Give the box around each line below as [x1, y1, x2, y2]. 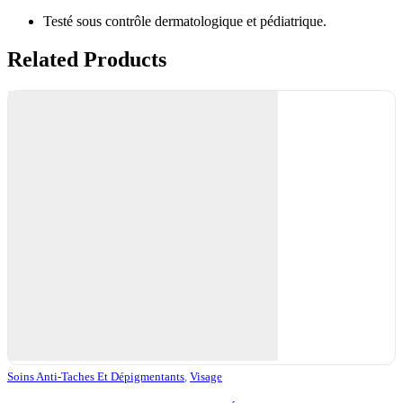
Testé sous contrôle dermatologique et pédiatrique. [43, 13, 327, 30]
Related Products [7, 48, 166, 72]
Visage [190, 369, 222, 383]
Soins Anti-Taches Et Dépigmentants [7, 369, 184, 383]
